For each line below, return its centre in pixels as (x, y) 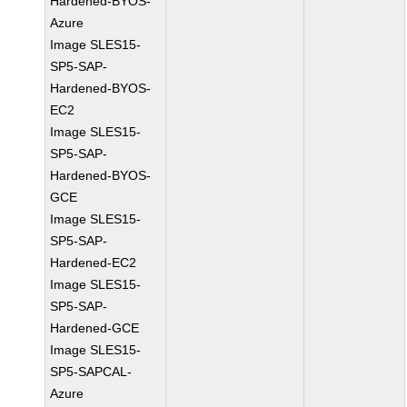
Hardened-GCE (95, 328)
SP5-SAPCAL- (91, 372)
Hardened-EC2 (94, 263)
